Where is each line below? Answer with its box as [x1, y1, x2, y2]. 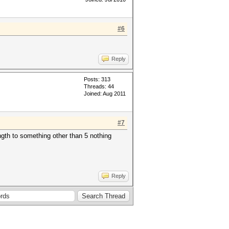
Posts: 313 [84, 76, 110, 82]
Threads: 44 [84, 83, 114, 89]
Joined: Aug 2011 [84, 90, 126, 97]
